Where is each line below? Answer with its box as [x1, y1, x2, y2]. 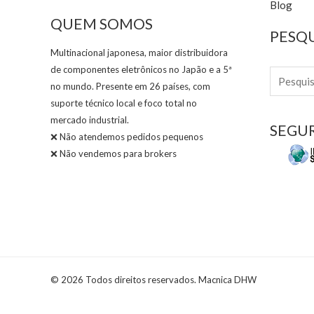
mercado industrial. [50, 114, 129, 126]
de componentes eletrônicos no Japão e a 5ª [50, 64, 231, 76]
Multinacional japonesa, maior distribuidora [50, 47, 228, 59]
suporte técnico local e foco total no [50, 97, 197, 109]
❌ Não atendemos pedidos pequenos [50, 131, 203, 143]
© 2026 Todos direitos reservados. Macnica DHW [50, 273, 257, 285]
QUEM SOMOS [50, 14, 153, 32]
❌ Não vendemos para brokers [50, 148, 177, 160]
